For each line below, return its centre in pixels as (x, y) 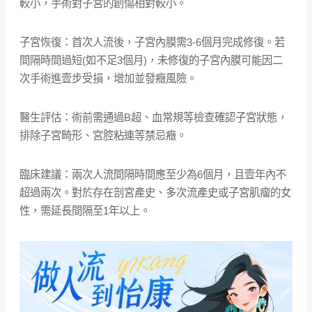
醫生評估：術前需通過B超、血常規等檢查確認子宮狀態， (153, 117)
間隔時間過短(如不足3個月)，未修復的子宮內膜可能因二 (151, 60)
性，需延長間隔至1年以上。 (85, 211)
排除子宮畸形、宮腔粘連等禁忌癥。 (103, 135)
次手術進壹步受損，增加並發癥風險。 (108, 78)
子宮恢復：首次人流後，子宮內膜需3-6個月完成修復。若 (152, 42)
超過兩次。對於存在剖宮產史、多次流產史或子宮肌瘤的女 (155, 193)
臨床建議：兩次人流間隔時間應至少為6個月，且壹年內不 (153, 174)
